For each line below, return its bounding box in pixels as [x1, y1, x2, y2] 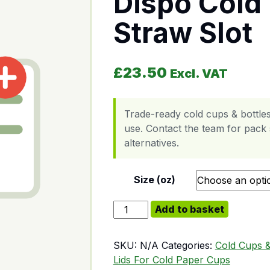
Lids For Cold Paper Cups [113, 254, 230, 266]
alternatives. [124, 137, 179, 149]
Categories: [161, 239, 215, 251]
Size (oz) [134, 174, 176, 186]
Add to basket [154, 203, 224, 215]
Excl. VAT [169, 66, 228, 81]
